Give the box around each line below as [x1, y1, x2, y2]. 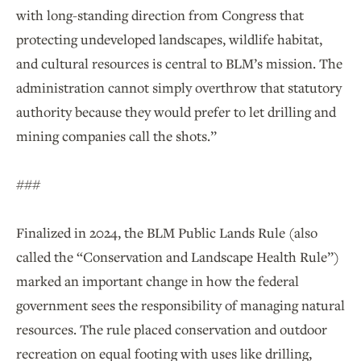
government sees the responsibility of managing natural [16, 296, 345, 315]
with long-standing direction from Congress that [16, 6, 304, 25]
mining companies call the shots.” [16, 127, 220, 146]
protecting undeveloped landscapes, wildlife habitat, [16, 30, 322, 49]
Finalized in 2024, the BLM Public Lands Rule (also [16, 223, 317, 243]
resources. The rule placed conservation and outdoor [16, 320, 327, 339]
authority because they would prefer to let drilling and [16, 102, 336, 122]
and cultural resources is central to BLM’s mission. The [16, 54, 342, 73]
